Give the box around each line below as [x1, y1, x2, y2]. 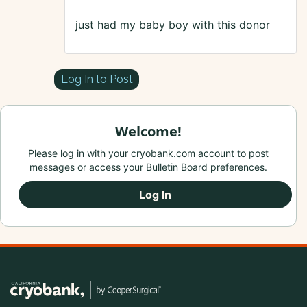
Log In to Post [60, 72, 133, 86]
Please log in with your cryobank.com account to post [28, 147, 269, 160]
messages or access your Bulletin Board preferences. [29, 161, 267, 173]
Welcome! [115, 122, 182, 141]
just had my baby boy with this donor [75, 18, 270, 32]
